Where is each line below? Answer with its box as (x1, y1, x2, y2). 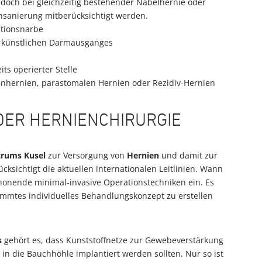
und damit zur (159, 150, 218, 161)
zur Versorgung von (46, 150, 127, 161)
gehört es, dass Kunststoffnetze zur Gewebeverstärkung (2, 235, 223, 246)
